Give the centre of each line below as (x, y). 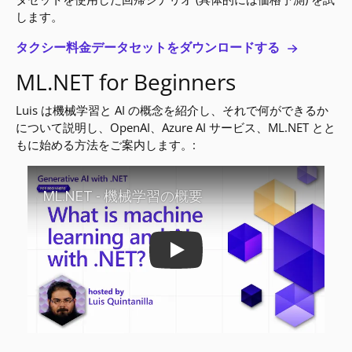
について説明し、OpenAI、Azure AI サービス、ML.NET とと (176, 127)
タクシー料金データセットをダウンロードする (150, 47)
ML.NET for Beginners (126, 82)
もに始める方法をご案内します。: (106, 145)
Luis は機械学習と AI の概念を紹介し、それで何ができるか (172, 110)
